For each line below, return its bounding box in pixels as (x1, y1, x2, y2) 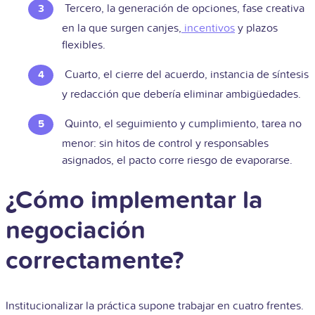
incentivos (184, 20, 235, 35)
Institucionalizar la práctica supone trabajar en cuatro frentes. (6, 298, 304, 313)
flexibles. (62, 37, 108, 52)
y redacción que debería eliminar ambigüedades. (62, 86, 304, 101)
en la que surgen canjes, (62, 20, 181, 35)
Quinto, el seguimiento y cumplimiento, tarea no (65, 116, 302, 131)
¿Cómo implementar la (6, 184, 263, 216)
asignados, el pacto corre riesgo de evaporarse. (62, 153, 292, 167)
